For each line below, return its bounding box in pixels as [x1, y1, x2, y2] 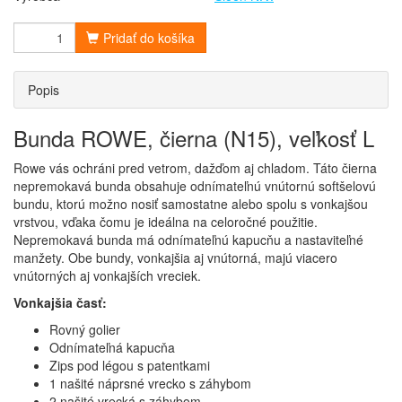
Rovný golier [49, 320, 120, 339]
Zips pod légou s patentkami [49, 356, 210, 375]
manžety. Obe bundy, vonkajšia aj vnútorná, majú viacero [13, 249, 337, 267]
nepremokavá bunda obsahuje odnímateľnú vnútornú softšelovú [13, 177, 376, 196]
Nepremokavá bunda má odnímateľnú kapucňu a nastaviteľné [13, 231, 363, 249]
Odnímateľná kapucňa [49, 338, 175, 357]
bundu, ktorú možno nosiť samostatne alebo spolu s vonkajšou [13, 195, 368, 214]
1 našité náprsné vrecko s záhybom [49, 374, 251, 393]
